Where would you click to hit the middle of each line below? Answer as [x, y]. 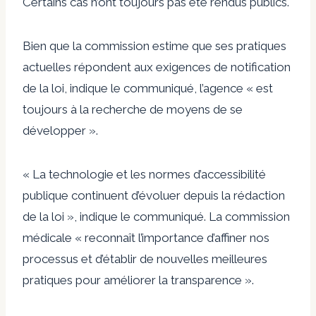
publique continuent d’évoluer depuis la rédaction [154, 195]
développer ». [60, 130]
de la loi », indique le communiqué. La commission [156, 216]
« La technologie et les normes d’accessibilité [144, 174]
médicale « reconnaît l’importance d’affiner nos [146, 237]
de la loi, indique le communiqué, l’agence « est [148, 88]
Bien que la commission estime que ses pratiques [154, 45]
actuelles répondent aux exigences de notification [157, 67]
